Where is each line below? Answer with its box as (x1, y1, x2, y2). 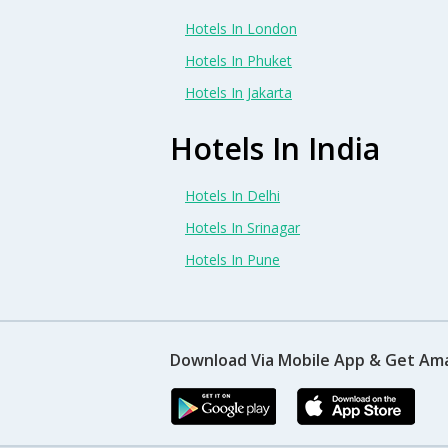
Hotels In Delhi (185, 186, 280, 206)
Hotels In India (170, 128, 380, 170)
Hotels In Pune (185, 250, 280, 270)
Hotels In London (185, 19, 297, 39)
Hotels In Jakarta (185, 83, 292, 103)
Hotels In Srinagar (185, 218, 300, 238)
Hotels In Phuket (185, 51, 292, 71)
